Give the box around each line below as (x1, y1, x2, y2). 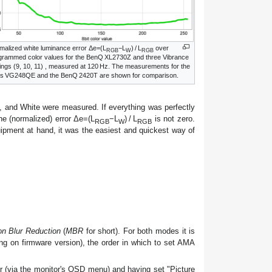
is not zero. (152, 114, 195, 123)
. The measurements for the (108, 63, 191, 70)
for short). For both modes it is (83, 226, 195, 236)
